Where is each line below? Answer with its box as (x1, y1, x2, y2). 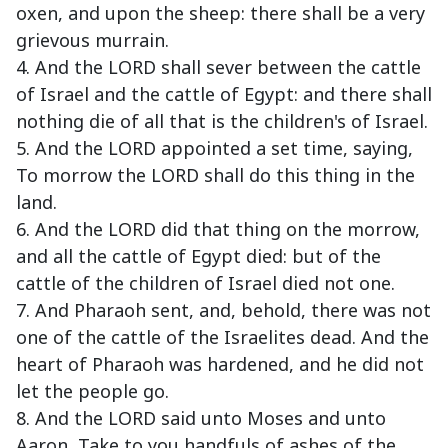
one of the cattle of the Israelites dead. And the (16, 325, 429, 350)
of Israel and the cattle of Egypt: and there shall (16, 82, 432, 107)
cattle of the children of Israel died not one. (16, 271, 395, 296)
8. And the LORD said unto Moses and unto (16, 406, 386, 431)
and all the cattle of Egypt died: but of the (16, 244, 381, 269)
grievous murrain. (16, 28, 169, 53)
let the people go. (16, 379, 169, 404)
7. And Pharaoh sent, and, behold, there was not (16, 298, 431, 323)
